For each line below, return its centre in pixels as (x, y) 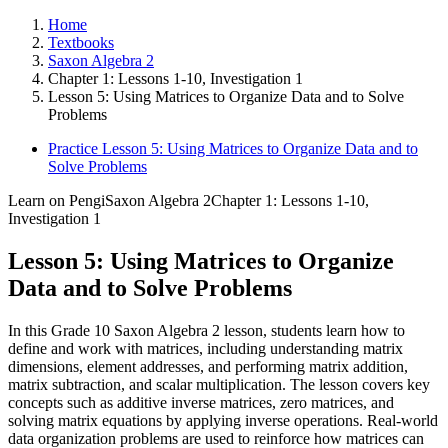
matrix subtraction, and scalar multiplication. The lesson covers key (219, 384)
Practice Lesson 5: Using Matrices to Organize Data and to (233, 148)
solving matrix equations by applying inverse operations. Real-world (223, 420)
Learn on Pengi (56, 200)
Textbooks (81, 42)
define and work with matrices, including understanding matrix (205, 348)
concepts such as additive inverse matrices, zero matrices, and (201, 402)
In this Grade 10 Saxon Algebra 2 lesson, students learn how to (206, 330)
